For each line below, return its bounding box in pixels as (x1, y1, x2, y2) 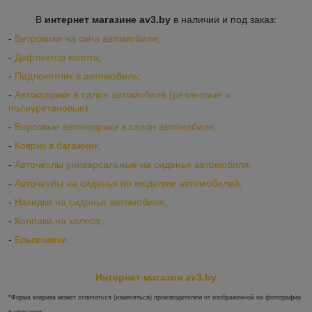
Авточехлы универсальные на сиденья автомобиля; (15, 159, 252, 171)
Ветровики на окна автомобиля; (15, 33, 160, 45)
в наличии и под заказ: (171, 14, 276, 26)
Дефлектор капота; (15, 52, 102, 63)
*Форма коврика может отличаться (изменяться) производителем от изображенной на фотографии (8, 294, 301, 302)
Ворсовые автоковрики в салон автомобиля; (15, 121, 217, 133)
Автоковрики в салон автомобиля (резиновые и (15, 89, 231, 101)
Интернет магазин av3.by (95, 272, 217, 283)
